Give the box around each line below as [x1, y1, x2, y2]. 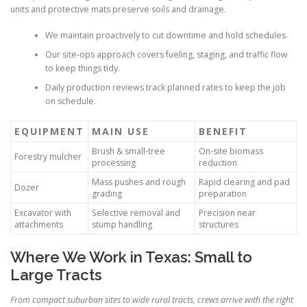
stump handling [92, 219, 152, 231]
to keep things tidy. [45, 62, 120, 75]
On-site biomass [199, 145, 263, 158]
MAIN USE [92, 125, 149, 138]
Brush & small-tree [92, 145, 165, 158]
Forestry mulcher [14, 151, 82, 163]
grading [92, 188, 122, 200]
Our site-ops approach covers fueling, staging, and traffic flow [45, 49, 288, 61]
